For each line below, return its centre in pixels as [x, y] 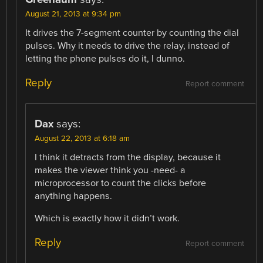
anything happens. [74, 196]
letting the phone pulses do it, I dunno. [105, 58]
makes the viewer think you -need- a [110, 170]
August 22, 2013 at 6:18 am [82, 138]
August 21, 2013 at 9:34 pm [73, 14]
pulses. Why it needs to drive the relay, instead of [128, 45]
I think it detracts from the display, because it [128, 157]
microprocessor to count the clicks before [121, 183]
